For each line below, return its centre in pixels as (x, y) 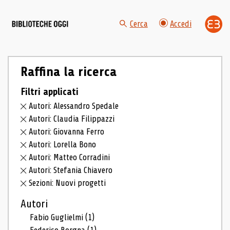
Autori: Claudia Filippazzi (72, 119)
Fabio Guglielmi (58, 217)
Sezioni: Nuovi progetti (68, 183)
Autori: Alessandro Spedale (74, 106)
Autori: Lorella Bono (63, 144)
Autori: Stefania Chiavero (71, 170)
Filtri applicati (49, 92)
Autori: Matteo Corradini (70, 157)
